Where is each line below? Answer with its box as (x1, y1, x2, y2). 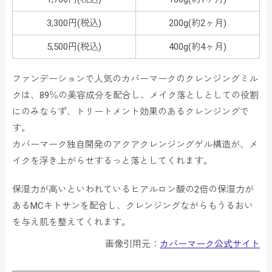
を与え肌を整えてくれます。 (12, 217, 131, 228)
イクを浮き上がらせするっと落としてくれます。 (12, 155, 212, 167)
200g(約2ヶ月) (169, 18, 226, 29)
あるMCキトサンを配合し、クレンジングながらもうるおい (12, 200, 253, 212)
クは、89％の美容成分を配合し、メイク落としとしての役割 (12, 90, 259, 101)
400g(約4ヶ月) (169, 41, 226, 53)
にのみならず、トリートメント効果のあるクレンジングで (12, 106, 249, 118)
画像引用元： (105, 239, 160, 250)
